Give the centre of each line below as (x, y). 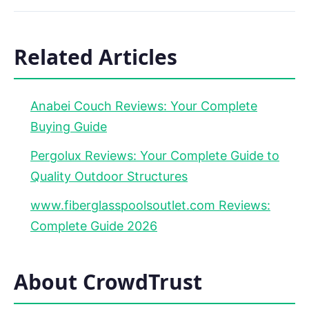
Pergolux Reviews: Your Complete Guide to (155, 156)
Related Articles (96, 57)
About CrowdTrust (108, 282)
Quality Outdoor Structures (109, 177)
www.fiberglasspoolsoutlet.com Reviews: (150, 206)
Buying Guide (69, 127)
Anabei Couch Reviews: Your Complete (144, 106)
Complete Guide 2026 (94, 226)
